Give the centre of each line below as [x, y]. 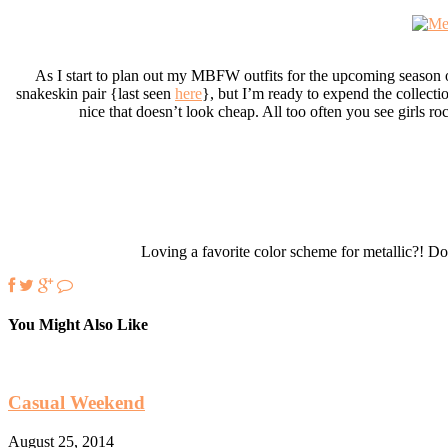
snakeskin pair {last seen [95, 93]
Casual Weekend [76, 402]
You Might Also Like [78, 324]
